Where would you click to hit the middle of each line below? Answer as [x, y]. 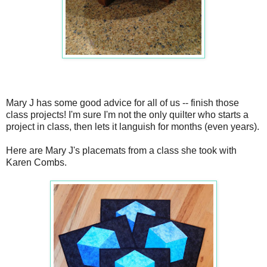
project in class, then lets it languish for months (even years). [133, 126]
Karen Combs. [39, 162]
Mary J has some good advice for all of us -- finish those [122, 103]
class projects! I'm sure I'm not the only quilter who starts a [127, 114]
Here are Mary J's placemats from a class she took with [121, 150]
